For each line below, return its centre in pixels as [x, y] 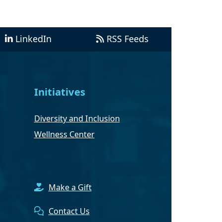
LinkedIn [34, 39]
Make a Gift [70, 187]
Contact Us [69, 211]
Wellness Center [64, 134]
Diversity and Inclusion [77, 118]
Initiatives [59, 92]
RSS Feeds [127, 39]
